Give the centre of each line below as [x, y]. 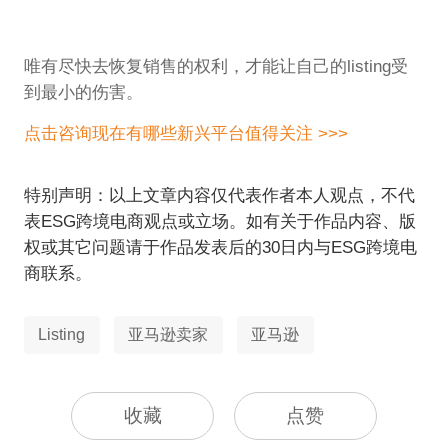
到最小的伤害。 [83, 93]
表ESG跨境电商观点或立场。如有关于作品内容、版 [219, 221]
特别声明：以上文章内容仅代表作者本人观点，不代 [219, 195]
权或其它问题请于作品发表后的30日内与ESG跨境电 [220, 247]
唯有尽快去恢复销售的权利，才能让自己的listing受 [215, 67]
